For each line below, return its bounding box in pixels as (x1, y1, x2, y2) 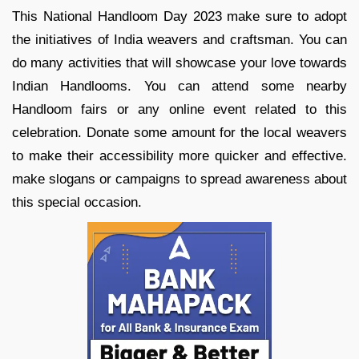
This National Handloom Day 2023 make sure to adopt (12, 8, 347, 24)
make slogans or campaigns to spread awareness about (12, 171, 347, 187)
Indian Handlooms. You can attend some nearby (12, 78, 347, 94)
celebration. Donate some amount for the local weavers (12, 124, 347, 140)
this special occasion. (12, 194, 142, 210)
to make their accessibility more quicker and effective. (12, 147, 347, 163)
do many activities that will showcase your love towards (12, 54, 347, 71)
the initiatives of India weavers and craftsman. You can (12, 31, 347, 47)
